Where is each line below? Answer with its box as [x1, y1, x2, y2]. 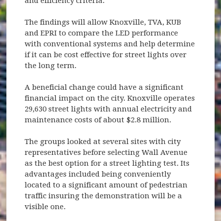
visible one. [25, 202, 66, 211]
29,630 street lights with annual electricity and [25, 104, 192, 113]
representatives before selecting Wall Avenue [25, 147, 188, 157]
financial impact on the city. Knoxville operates [25, 93, 195, 103]
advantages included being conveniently [25, 169, 171, 179]
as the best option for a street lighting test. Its [25, 158, 190, 168]
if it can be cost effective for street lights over [25, 50, 187, 59]
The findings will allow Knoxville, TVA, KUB [25, 17, 182, 27]
